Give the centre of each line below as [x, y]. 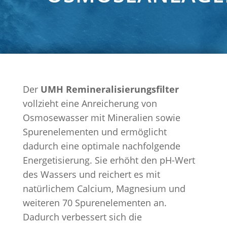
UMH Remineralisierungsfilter [108, 89]
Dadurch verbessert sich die [82, 217]
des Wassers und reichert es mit [91, 174]
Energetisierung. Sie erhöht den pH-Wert [109, 160]
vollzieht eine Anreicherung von [90, 103]
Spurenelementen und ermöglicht [94, 132]
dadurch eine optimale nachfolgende [101, 146]
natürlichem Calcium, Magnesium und [104, 188]
